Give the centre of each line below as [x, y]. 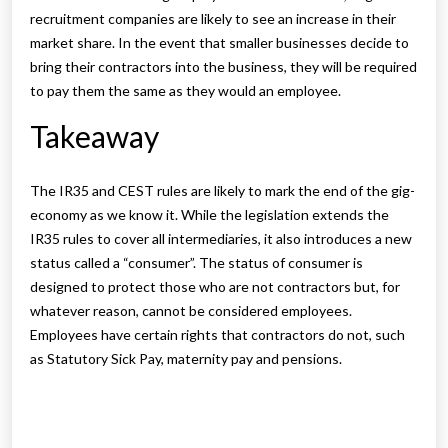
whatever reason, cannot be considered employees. [191, 311]
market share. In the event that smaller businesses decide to [219, 43]
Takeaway [94, 136]
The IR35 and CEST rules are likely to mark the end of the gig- [222, 191]
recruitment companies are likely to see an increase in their [213, 19]
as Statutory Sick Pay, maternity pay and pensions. [186, 359]
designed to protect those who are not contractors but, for [215, 287]
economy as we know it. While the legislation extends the [209, 215]
